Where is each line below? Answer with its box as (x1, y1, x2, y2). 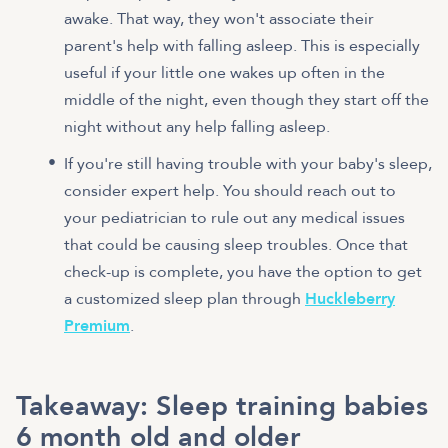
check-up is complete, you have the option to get (64, 261, 422, 284)
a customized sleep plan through (64, 288, 305, 311)
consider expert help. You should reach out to (64, 180, 396, 203)
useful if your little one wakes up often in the (64, 62, 385, 85)
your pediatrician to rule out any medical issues (64, 207, 405, 230)
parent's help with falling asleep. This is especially (64, 35, 420, 58)
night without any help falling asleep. (64, 116, 330, 139)
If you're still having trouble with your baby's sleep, (64, 153, 432, 176)
